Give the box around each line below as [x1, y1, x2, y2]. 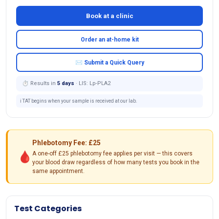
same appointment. [32, 168, 85, 175]
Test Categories [14, 203, 82, 215]
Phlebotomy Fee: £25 [32, 139, 101, 147]
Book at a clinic [86, 12, 133, 20]
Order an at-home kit [80, 36, 139, 43]
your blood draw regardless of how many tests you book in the [32, 159, 199, 166]
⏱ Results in [22, 80, 56, 87]
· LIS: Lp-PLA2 [76, 80, 110, 87]
